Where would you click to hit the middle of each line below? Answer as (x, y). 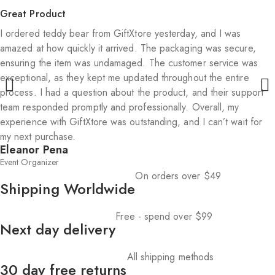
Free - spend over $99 (164, 216)
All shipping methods (170, 257)
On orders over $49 (178, 176)
